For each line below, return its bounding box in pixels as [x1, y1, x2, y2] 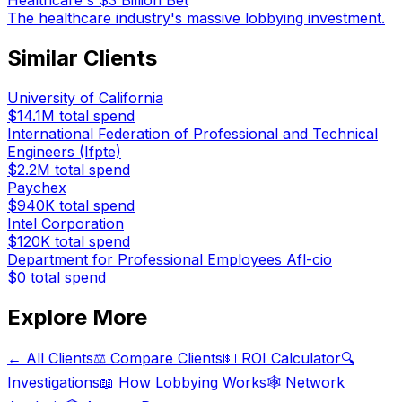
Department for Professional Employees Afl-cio [7, 250, 332, 269]
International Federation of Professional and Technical [7, 125, 378, 144]
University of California [7, 89, 163, 108]
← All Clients [7, 349, 93, 367]
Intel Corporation [7, 214, 124, 233]
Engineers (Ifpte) [7, 143, 121, 162]
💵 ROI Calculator [223, 349, 341, 367]
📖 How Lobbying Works [100, 373, 267, 391]
